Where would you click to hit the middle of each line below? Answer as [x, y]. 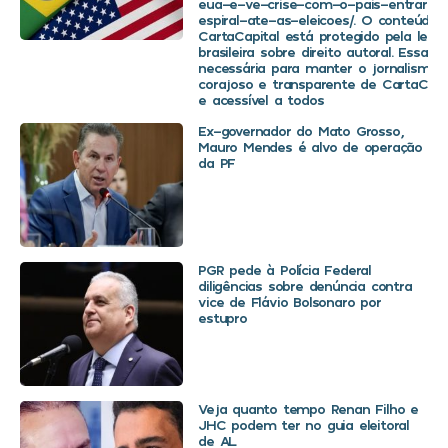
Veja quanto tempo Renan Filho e [308, 409]
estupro [222, 318]
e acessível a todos [261, 100]
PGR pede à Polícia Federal [284, 270]
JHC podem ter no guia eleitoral [303, 425]
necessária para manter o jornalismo [318, 68]
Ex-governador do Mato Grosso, [300, 131]
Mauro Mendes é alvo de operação [310, 147]
